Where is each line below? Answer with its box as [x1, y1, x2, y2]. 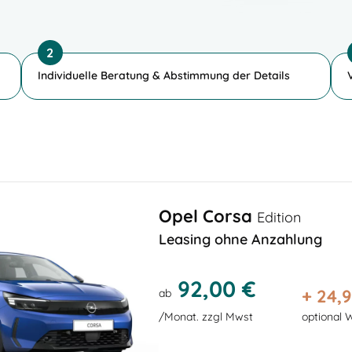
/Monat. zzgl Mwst [159, 309, 253, 324]
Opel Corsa [159, 204, 257, 227]
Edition [257, 207, 301, 226]
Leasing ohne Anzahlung [159, 229, 322, 248]
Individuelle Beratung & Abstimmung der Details [37, 68, 290, 82]
